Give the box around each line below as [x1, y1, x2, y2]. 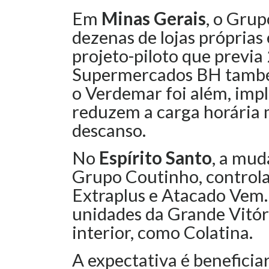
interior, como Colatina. [72, 222, 256, 243]
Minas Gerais [101, 8, 206, 29]
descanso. [72, 119, 146, 141]
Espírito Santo [99, 147, 212, 168]
